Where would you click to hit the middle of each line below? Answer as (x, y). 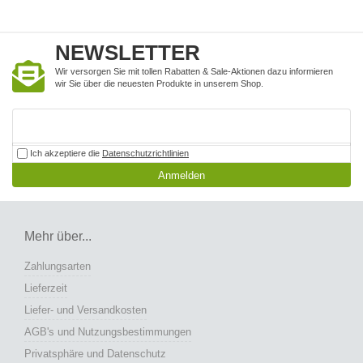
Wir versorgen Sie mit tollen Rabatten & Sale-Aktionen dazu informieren (194, 72)
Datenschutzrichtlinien (145, 154)
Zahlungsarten (58, 267)
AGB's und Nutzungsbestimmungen (108, 332)
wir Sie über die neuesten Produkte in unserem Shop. (159, 84)
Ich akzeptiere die (65, 154)
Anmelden (181, 176)
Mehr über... (58, 237)
